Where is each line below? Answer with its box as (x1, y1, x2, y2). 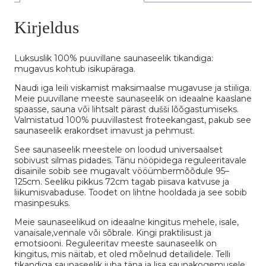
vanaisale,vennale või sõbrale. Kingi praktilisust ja (14, 227, 211, 238)
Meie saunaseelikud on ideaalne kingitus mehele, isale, (14, 216, 239, 227)
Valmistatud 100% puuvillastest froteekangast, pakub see (14, 114, 251, 125)
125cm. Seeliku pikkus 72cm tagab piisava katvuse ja (14, 176, 229, 187)
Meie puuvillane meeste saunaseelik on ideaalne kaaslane (14, 93, 252, 104)
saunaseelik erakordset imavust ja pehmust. (14, 125, 195, 136)
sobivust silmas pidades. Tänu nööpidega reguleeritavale (14, 154, 246, 166)
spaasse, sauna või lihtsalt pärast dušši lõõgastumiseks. (14, 103, 239, 115)
